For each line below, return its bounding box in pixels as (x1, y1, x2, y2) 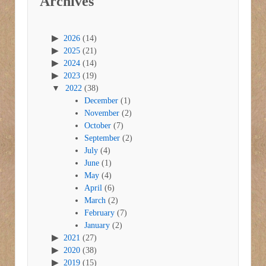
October (84, 121, 111, 131)
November (84, 109, 119, 118)
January (84, 221, 110, 230)
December (84, 96, 118, 106)
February (84, 208, 115, 218)
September (84, 134, 120, 143)
